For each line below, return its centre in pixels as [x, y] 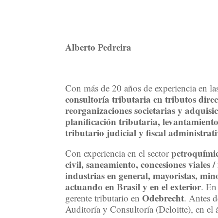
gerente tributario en [104, 198]
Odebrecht [163, 198]
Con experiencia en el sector [118, 153]
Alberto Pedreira [99, 47]
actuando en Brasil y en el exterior [133, 187]
